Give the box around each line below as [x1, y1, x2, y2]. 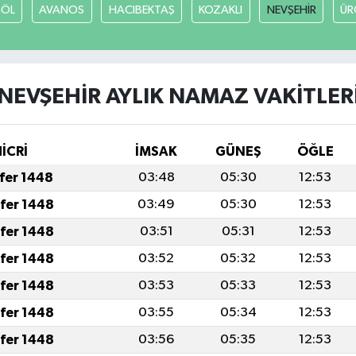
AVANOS [39, 3, 84, 16]
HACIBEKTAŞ [108, 3, 175, 16]
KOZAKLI [199, 3, 242, 16]
